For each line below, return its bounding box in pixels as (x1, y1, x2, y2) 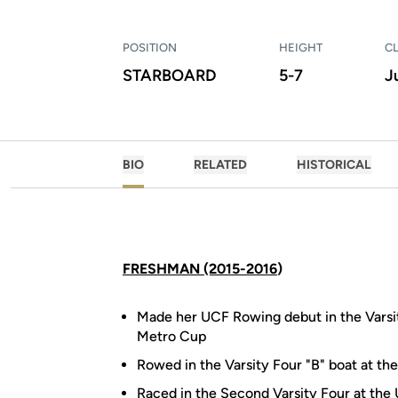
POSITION (123, 41, 177, 54)
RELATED (194, 157, 247, 172)
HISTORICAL (297, 157, 371, 172)
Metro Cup (137, 328, 207, 345)
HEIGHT (279, 41, 322, 54)
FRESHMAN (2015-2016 (123, 260, 277, 277)
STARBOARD (123, 66, 217, 85)
